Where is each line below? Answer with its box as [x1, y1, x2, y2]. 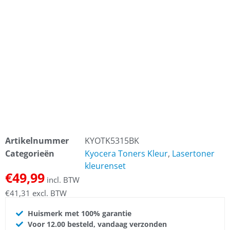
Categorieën [5, 147, 54, 159]
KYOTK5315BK [85, 135, 139, 146]
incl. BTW [45, 174, 80, 185]
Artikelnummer [5, 135, 69, 146]
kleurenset [85, 160, 126, 171]
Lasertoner [172, 147, 215, 159]
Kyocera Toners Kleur [85, 147, 168, 159]
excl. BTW [30, 187, 67, 198]
